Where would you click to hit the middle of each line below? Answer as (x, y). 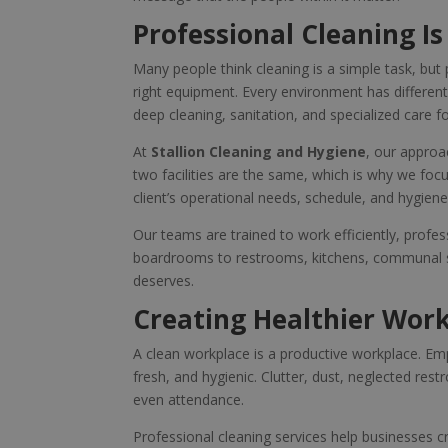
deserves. (163, 281)
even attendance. (188, 400)
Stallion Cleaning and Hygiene (258, 152)
